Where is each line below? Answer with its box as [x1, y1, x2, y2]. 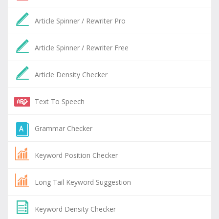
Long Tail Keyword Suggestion [35, 177, 131, 187]
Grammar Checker [35, 124, 92, 133]
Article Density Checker [35, 70, 108, 79]
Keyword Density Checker [35, 204, 116, 214]
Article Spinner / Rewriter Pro [35, 16, 126, 25]
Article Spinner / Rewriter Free [35, 43, 129, 52]
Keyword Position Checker [35, 151, 118, 160]
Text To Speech [35, 97, 85, 106]
